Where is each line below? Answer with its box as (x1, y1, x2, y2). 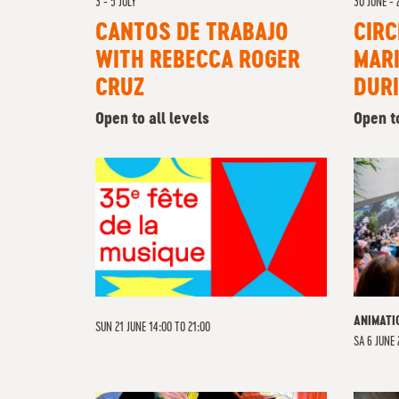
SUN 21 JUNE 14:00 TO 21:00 (95, 322, 210, 334)
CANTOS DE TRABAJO (95, 22, 289, 45)
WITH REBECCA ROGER (95, 50, 300, 73)
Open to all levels (95, 111, 209, 127)
